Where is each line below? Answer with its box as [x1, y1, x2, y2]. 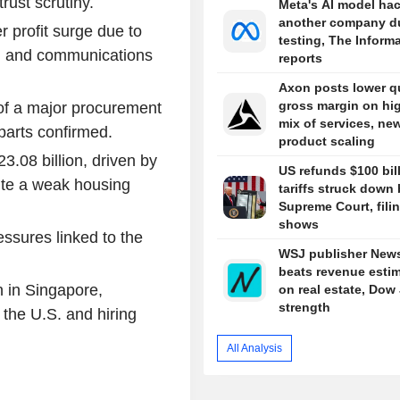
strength [278, 300, 330, 315]
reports [278, 51, 322, 66]
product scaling [278, 134, 375, 149]
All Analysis [227, 341, 283, 354]
